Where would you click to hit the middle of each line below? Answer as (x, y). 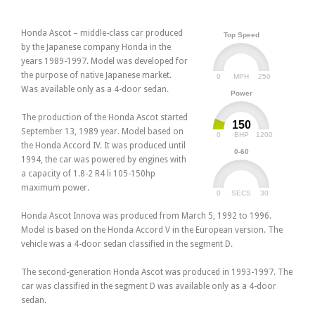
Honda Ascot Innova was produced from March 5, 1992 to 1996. (146, 216)
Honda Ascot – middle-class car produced (102, 33)
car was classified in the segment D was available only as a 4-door (149, 287)
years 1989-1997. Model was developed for (104, 62)
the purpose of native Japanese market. (96, 76)
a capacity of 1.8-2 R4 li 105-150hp (88, 174)
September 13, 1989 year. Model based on (102, 132)
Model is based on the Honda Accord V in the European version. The (152, 230)
